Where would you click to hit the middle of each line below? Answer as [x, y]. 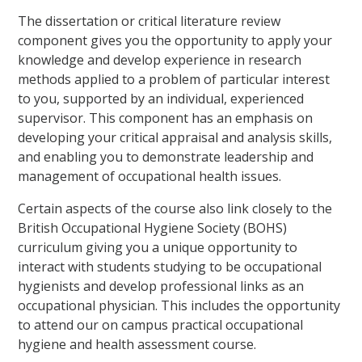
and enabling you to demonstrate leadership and [166, 156]
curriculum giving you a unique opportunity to [158, 247]
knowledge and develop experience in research [160, 59]
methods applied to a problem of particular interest [174, 79]
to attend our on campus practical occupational [161, 324]
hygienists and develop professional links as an [161, 286]
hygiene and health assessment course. [137, 344]
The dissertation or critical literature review [149, 21]
